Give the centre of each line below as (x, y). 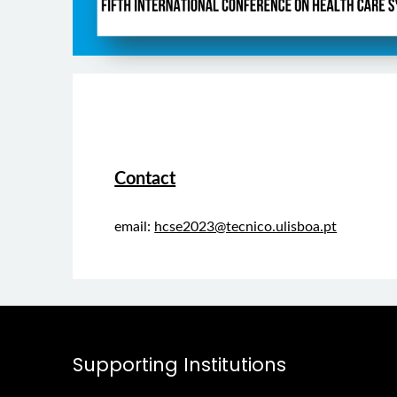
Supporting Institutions (179, 365)
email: (135, 227)
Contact (145, 179)
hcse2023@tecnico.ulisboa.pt (246, 227)
